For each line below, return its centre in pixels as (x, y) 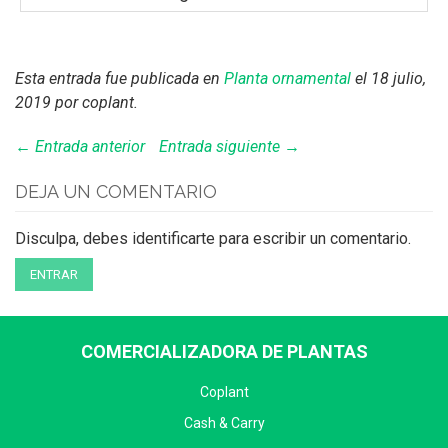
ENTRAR (54, 275)
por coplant (92, 103)
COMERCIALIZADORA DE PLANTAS (224, 352)
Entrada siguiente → (229, 147)
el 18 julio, (388, 79)
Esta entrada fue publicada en (119, 79)
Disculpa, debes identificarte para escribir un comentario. (213, 239)
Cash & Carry (224, 423)
